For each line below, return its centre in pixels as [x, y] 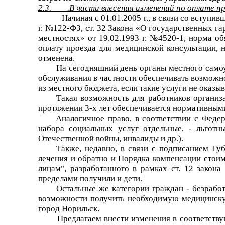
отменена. [57, 58]
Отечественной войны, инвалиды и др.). [111, 138]
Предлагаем [79, 218]
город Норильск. [69, 208]
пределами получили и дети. [90, 178]
